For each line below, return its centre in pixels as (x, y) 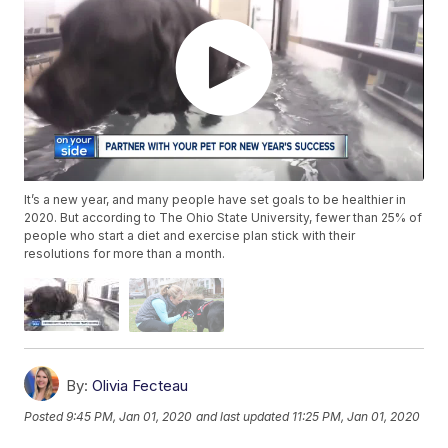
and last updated (243, 417)
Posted (45, 417)
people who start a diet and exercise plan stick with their (190, 236)
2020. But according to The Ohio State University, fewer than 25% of (223, 218)
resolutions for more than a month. (125, 254)
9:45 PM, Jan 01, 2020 (129, 417)
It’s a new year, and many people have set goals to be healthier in (215, 200)
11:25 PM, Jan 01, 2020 (356, 417)
